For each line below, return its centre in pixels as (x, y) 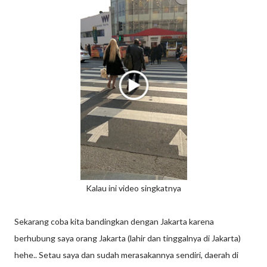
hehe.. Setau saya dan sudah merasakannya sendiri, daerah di (126, 255)
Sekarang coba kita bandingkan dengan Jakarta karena (114, 221)
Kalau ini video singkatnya (133, 188)
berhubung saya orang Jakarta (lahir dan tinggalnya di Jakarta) (128, 238)
